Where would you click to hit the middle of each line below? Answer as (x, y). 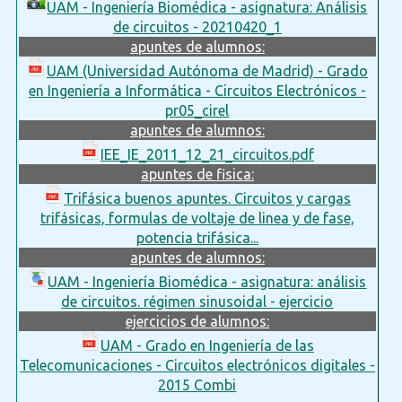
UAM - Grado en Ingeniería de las (207, 345)
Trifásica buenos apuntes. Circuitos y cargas (207, 198)
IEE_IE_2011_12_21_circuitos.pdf (207, 154)
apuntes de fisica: (197, 174)
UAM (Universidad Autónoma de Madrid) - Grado (207, 70)
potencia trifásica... (197, 237)
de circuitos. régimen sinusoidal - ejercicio (197, 301)
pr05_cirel (197, 110)
